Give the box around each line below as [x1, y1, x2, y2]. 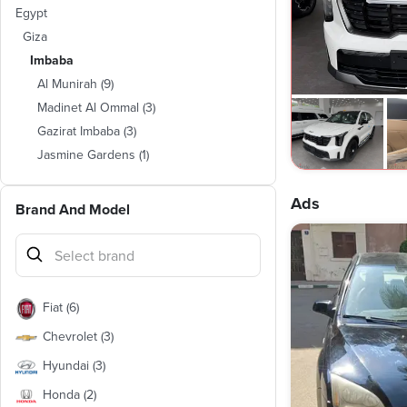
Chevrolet [43, 327, 97, 345]
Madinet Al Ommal [37, 98, 139, 116]
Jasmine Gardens [37, 145, 135, 164]
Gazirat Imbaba [37, 122, 120, 140]
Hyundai [43, 356, 89, 374]
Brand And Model [15, 199, 130, 220]
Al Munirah [37, 74, 97, 93]
